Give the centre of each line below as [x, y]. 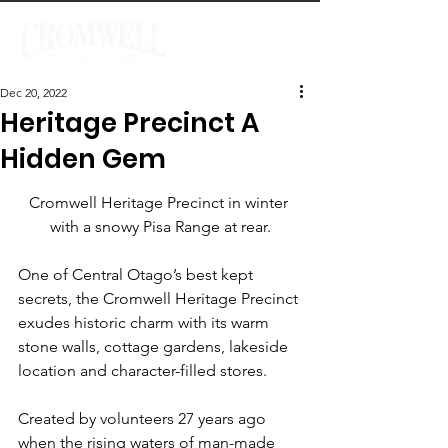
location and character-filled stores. [142, 370]
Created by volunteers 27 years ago [144, 418]
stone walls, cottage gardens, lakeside [155, 346]
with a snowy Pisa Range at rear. [160, 226]
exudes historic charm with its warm [145, 322]
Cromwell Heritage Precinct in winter [160, 202]
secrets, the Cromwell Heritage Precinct [160, 298]
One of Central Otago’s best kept [137, 274]
